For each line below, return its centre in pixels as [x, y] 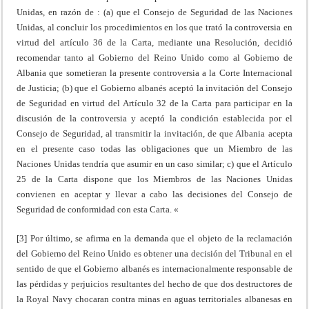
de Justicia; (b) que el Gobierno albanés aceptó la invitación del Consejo [154, 88]
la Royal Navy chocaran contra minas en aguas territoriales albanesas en [154, 299]
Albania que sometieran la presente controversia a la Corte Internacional [154, 72]
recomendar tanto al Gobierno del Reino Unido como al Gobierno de [154, 57]
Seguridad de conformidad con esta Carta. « [98, 209]
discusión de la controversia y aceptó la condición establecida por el [154, 118]
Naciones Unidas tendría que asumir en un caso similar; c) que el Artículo [154, 163]
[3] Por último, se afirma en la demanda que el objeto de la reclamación [154, 238]
